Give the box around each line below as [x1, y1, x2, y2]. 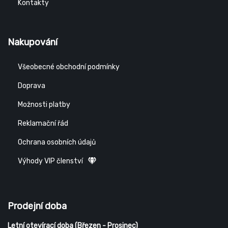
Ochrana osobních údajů [18, 138, 96, 147]
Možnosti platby [18, 100, 70, 109]
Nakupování [8, 37, 58, 48]
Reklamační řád [18, 119, 68, 128]
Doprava [18, 81, 45, 91]
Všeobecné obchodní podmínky [18, 63, 120, 72]
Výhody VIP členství [18, 157, 83, 166]
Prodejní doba [8, 201, 67, 212]
